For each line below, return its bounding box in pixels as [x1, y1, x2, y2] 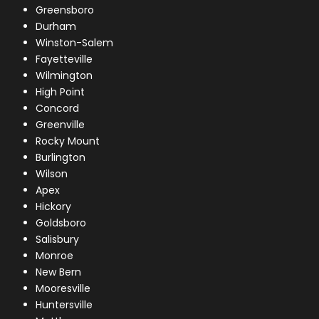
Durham [36, 19, 77, 33]
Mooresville [36, 281, 91, 296]
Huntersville [36, 297, 93, 312]
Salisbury [36, 231, 80, 246]
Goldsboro [36, 215, 87, 230]
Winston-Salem [36, 35, 114, 50]
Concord [36, 100, 80, 115]
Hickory [36, 199, 72, 214]
